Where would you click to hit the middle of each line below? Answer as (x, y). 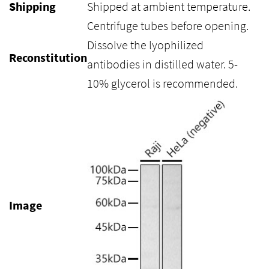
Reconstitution (48, 57)
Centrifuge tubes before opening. (168, 26)
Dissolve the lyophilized (145, 45)
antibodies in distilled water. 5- (162, 64)
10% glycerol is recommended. (162, 83)
